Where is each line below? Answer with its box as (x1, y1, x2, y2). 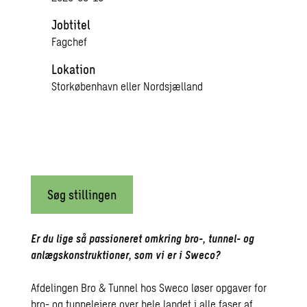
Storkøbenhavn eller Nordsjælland (51, 79, 203, 93)
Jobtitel (51, 17, 90, 33)
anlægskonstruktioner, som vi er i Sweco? (31, 247, 221, 261)
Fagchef (51, 35, 87, 49)
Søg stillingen (47, 186, 117, 202)
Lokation (51, 62, 95, 77)
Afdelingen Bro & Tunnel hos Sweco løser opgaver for (31, 280, 267, 294)
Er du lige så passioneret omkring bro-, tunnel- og (31, 231, 255, 245)
